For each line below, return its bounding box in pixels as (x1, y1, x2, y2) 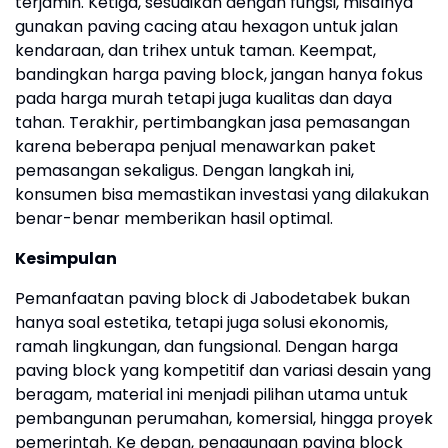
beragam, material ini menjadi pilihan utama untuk (15, 383, 408, 407)
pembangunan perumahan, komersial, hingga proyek (15, 407, 433, 431)
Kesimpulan (15, 247, 117, 271)
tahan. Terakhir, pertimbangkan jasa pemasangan (15, 111, 410, 135)
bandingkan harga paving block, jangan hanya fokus (15, 63, 423, 87)
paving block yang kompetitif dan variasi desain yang (15, 359, 431, 383)
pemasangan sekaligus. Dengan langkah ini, (15, 159, 354, 183)
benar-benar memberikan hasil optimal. (15, 207, 333, 231)
